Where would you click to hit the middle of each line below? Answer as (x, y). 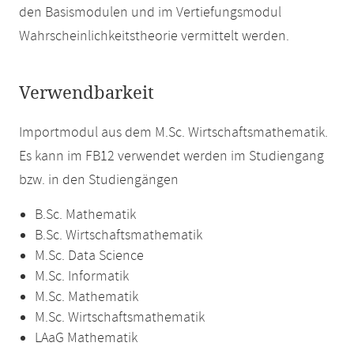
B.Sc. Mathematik (85, 215)
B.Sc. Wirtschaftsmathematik (119, 235)
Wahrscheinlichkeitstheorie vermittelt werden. (154, 36)
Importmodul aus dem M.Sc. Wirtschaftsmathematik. (173, 133)
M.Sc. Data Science (89, 256)
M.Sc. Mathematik (87, 297)
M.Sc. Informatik (82, 277)
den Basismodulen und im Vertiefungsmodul (150, 13)
